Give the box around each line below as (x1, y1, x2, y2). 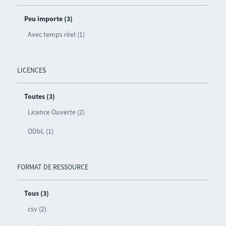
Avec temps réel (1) (27, 30, 85, 39)
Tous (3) (24, 189, 49, 198)
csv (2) (27, 204, 46, 214)
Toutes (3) (24, 92, 55, 101)
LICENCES (17, 66, 46, 75)
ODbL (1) (27, 127, 53, 136)
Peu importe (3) (24, 14, 73, 24)
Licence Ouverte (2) (27, 107, 85, 117)
